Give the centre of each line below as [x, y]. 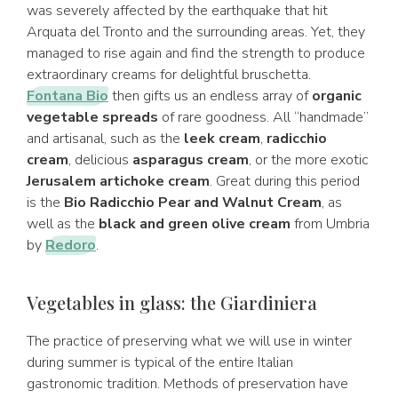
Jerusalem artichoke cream [118, 181]
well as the [63, 224]
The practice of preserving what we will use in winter [189, 341]
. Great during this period [285, 181]
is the [45, 203]
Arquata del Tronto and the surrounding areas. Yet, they [196, 32]
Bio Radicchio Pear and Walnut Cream [193, 203]
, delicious [100, 160]
